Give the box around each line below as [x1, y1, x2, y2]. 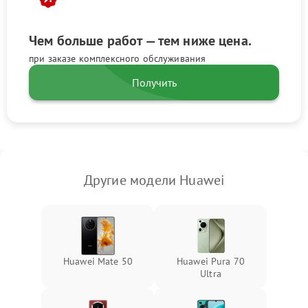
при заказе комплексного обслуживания [29, 52, 206, 65]
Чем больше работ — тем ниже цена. [29, 32, 252, 50]
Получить [131, 76, 177, 90]
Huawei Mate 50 [63, 255, 133, 268]
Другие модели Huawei [83, 171, 225, 190]
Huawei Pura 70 [176, 255, 245, 268]
